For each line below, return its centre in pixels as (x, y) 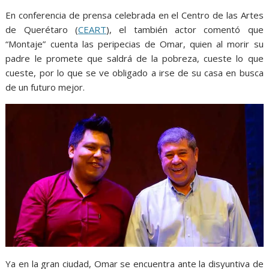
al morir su (240, 44)
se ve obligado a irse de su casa (156, 73)
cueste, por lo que (46, 73)
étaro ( (62, 30)
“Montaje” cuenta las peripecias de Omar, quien (111, 44)
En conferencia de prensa (59, 15)
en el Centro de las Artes (211, 15)
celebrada (135, 15)
